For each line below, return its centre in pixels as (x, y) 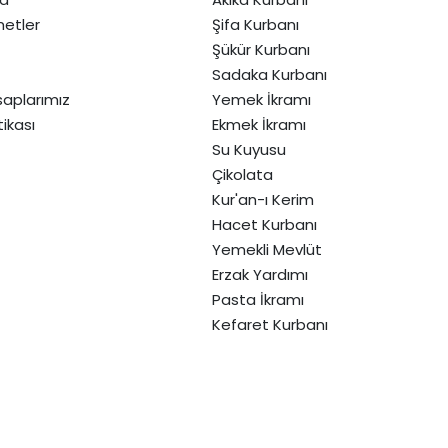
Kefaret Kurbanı (270, 324)
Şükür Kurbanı (261, 49)
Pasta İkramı (258, 299)
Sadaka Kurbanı (270, 74)
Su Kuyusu (249, 149)
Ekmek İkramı (259, 124)
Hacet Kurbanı (265, 224)
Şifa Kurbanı (256, 24)
